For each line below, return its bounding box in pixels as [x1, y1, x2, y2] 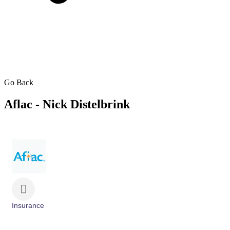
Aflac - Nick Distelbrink [4, 97, 130, 111]
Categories [11, 208, 45, 217]
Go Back [4, 78, 33, 87]
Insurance [12, 201, 44, 209]
